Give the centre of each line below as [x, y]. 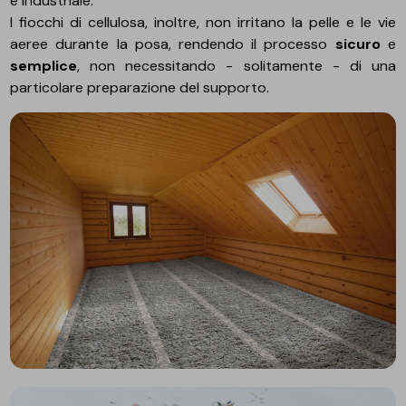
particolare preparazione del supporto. [140, 87]
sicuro [358, 43]
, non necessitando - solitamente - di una [237, 65]
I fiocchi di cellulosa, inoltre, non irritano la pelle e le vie [203, 22]
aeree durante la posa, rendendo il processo [173, 43]
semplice [44, 65]
